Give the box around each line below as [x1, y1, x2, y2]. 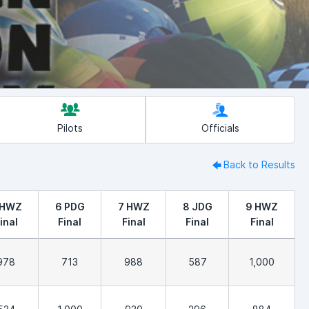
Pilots [57, 122, 83, 134]
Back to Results [223, 159, 295, 171]
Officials [201, 122, 239, 134]
